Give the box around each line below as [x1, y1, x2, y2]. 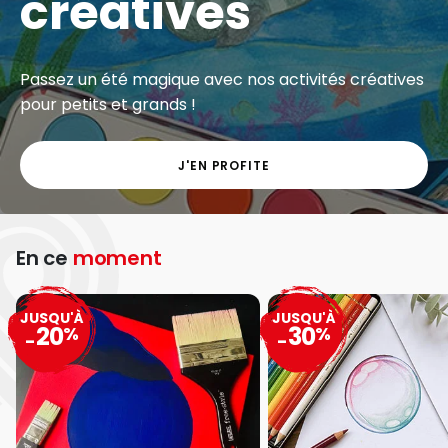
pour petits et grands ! [20, 93, 196, 116]
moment [72, 244, 162, 272]
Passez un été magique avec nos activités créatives [20, 68, 424, 91]
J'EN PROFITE [177, 156, 271, 174]
